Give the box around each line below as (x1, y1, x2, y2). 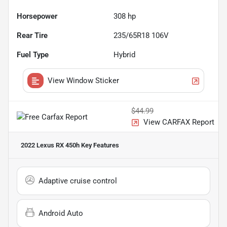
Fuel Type (17, 50, 49, 60)
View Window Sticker (48, 76, 119, 86)
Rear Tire (17, 31, 48, 41)
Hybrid (113, 50, 135, 60)
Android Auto (39, 209, 83, 218)
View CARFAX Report (143, 118, 214, 127)
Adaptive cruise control (39, 176, 117, 186)
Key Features (80, 141, 119, 149)
